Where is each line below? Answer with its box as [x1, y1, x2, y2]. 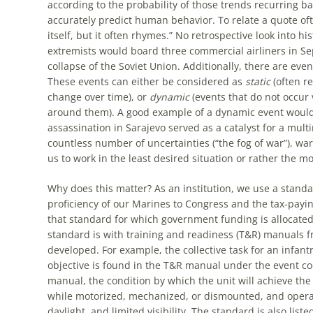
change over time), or [47, 90, 150, 103]
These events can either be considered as [47, 75, 245, 88]
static [245, 75, 270, 88]
